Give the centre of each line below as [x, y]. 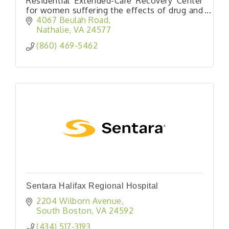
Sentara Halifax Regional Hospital [92, 186]
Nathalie [53, 30]
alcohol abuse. [54, 20]
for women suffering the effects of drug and [114, 10]
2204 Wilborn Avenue [79, 201]
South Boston [64, 211]
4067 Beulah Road [72, 20]
